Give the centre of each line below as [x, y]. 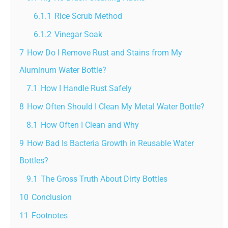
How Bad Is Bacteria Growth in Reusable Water [110, 144]
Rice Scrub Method [88, 16]
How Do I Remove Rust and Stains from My [105, 53]
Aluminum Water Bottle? [63, 70]
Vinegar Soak [78, 35]
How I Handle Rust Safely [86, 89]
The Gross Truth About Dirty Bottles [104, 179]
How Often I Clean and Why [90, 125]
